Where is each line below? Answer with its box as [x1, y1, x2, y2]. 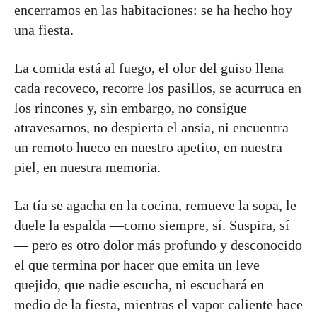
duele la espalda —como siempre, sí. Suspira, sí [14, 217, 289, 233]
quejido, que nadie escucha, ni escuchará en [14, 277, 264, 292]
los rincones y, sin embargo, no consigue [14, 100, 247, 115]
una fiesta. [14, 22, 74, 38]
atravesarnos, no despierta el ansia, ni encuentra [14, 120, 289, 135]
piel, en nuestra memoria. [14, 159, 161, 175]
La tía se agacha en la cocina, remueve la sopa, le [14, 197, 296, 213]
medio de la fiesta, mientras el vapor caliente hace [14, 296, 303, 312]
